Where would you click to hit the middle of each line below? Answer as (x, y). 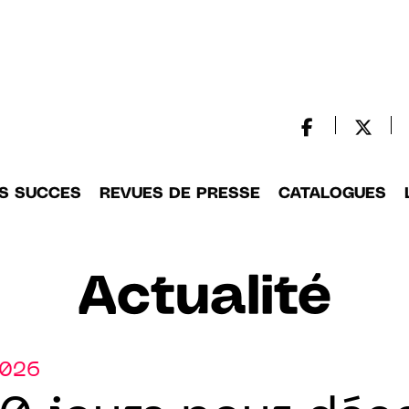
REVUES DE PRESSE (179, 194)
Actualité (204, 299)
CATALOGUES (333, 194)
